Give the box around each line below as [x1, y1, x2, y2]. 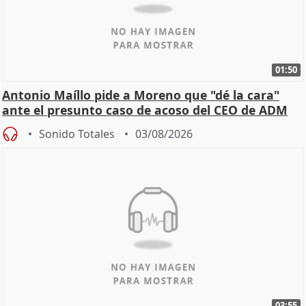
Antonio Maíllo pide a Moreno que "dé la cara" [2, 87, 279, 103]
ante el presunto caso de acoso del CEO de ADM [2, 102, 288, 118]
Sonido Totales [39, 126, 115, 141]
